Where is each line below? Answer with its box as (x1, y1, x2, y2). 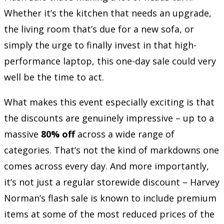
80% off (41, 127, 75, 140)
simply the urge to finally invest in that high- (4, 38, 196, 51)
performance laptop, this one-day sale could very (4, 54, 216, 67)
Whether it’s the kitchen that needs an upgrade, (4, 6, 211, 19)
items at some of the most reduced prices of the (4, 207, 214, 220)
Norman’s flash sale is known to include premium (4, 191, 216, 204)
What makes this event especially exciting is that (4, 95, 214, 108)
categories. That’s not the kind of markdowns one (4, 143, 219, 156)
